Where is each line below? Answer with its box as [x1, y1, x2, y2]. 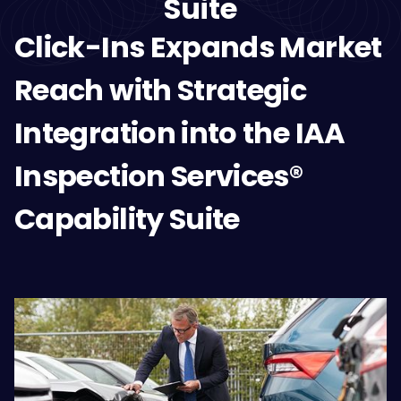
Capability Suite [14, 199, 240, 239]
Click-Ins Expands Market [14, 27, 382, 67]
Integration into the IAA [14, 113, 346, 153]
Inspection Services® [14, 156, 303, 196]
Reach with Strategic [14, 70, 307, 110]
